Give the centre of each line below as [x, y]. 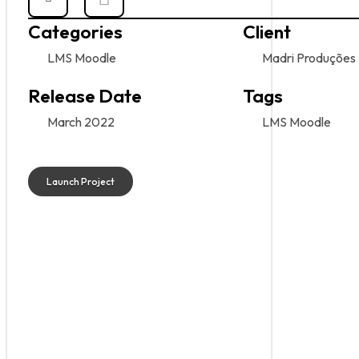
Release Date [85, 96]
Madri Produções [309, 58]
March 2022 [81, 122]
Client [267, 32]
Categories [75, 32]
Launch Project [81, 182]
